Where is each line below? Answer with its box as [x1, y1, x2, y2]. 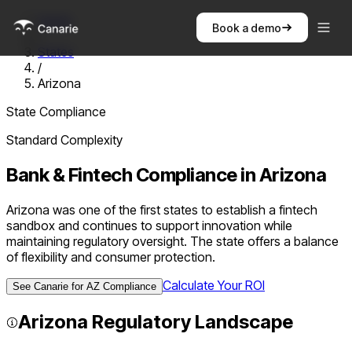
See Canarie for [13, 280, 86, 292]
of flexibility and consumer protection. [6, 248, 215, 265]
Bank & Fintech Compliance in [6, 163, 259, 186]
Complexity [57, 132, 123, 148]
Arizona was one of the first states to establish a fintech [6, 201, 317, 218]
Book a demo [211, 20, 281, 35]
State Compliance [6, 104, 106, 119]
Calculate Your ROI [163, 277, 265, 293]
